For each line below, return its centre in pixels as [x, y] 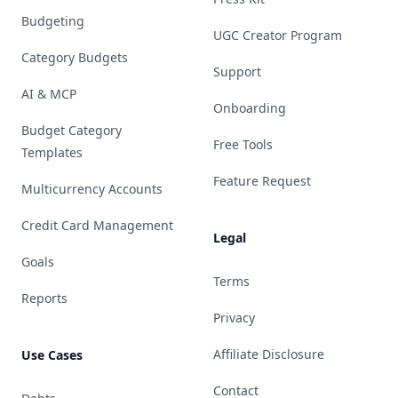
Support [237, 72]
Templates [52, 153]
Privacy [234, 318]
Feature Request [262, 181]
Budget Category [72, 131]
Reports [44, 298]
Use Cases [52, 355]
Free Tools [243, 145]
